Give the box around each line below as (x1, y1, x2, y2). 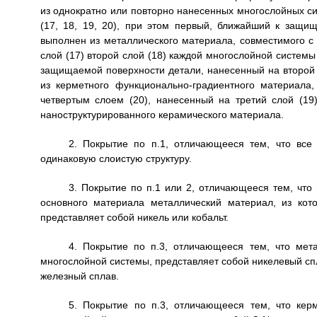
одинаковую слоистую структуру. (40, 153, 192, 164)
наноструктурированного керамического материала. (40, 109, 284, 120)
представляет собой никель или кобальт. (40, 212, 229, 223)
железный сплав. (40, 270, 119, 282)
